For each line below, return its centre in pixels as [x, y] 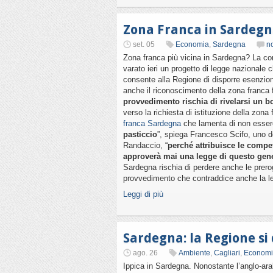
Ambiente [194, 253]
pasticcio [140, 134]
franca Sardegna [152, 123]
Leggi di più [143, 194]
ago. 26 [145, 253]
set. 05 [144, 44]
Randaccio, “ [145, 145]
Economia [192, 44]
